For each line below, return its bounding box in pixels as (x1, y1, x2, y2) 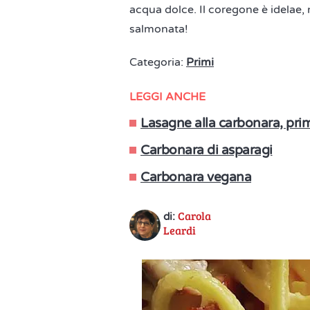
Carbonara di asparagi (140, 143, 273, 158)
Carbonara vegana (140, 170, 251, 185)
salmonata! (129, 22, 191, 36)
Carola (178, 208, 211, 223)
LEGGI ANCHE (129, 90, 206, 104)
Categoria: (129, 55, 186, 69)
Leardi (163, 223, 196, 237)
